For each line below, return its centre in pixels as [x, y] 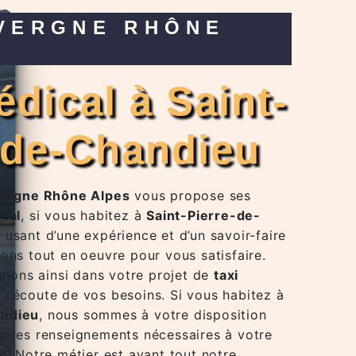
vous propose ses [191, 195]
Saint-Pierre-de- [204, 215]
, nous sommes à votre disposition [153, 315]
